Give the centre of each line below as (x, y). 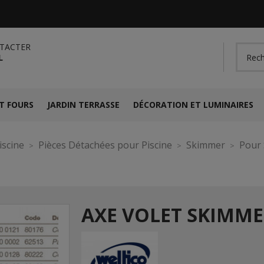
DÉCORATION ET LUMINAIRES (193, 105)
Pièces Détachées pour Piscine (105, 145)
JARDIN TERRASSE (83, 105)
